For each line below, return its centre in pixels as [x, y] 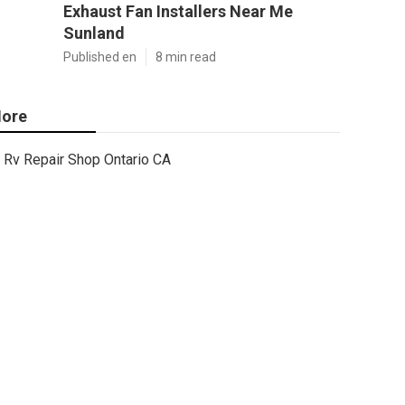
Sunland [94, 33]
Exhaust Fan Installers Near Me [178, 11]
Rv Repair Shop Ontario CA [87, 160]
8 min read [186, 57]
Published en [100, 57]
